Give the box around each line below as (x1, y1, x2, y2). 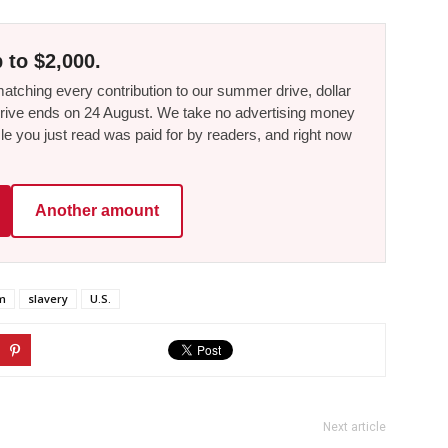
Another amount (35, 202, 159, 220)
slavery (28, 291, 68, 307)
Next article (323, 420, 386, 435)
